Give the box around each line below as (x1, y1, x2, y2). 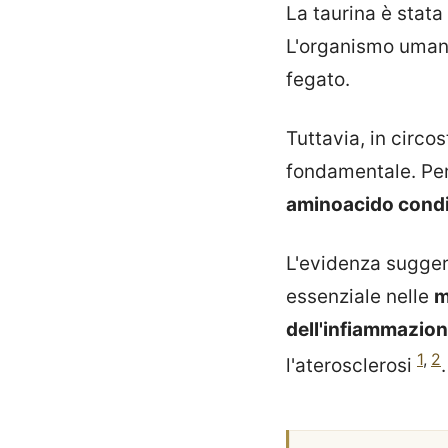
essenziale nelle (286, 285, 434, 308)
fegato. (286, 68, 350, 91)
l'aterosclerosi (286, 354, 417, 378)
